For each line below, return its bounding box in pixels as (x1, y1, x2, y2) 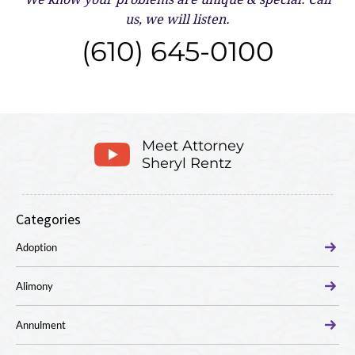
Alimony (16, 280, 53, 293)
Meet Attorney (142, 137, 244, 155)
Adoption (16, 241, 57, 254)
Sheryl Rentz (142, 155, 231, 173)
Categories (16, 210, 81, 229)
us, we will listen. (125, 12, 230, 28)
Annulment (16, 319, 66, 332)
